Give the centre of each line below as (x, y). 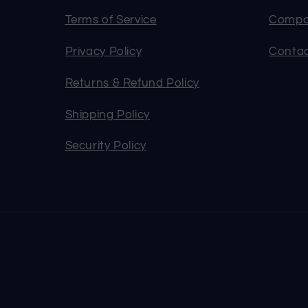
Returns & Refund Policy (132, 83)
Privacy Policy (103, 52)
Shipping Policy (107, 114)
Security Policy (106, 146)
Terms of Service (111, 20)
